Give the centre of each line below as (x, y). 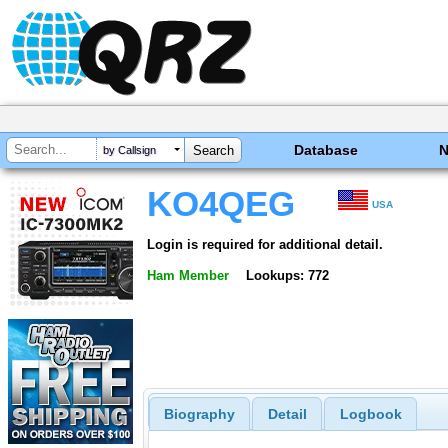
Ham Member (188, 275)
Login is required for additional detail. (265, 244)
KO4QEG (221, 204)
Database (326, 150)
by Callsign (129, 150)
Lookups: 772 (287, 275)
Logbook (370, 414)
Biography (199, 414)
